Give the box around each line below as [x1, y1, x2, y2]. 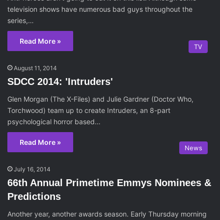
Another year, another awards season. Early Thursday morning [7, 210, 207, 218]
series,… [7, 16, 34, 25]
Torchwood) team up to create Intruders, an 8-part [7, 106, 170, 114]
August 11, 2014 [14, 64, 57, 72]
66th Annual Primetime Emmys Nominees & [7, 177, 211, 188]
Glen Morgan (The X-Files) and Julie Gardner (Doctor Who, [7, 95, 193, 103]
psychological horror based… [7, 117, 101, 126]
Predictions [7, 191, 61, 202]
